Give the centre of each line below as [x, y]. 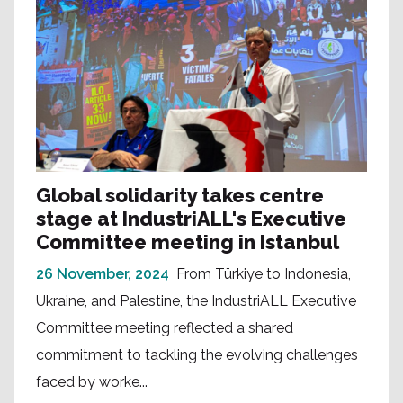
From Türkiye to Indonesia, [264, 274]
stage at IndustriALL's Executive [191, 219]
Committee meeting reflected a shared [165, 328]
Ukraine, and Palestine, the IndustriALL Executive [196, 301]
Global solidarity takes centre [180, 196]
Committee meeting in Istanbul [188, 242]
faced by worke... [92, 382]
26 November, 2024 [103, 274]
